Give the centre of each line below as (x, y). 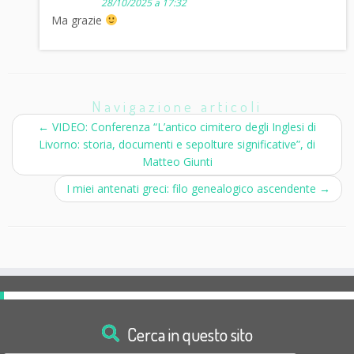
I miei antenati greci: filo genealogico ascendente (193, 188)
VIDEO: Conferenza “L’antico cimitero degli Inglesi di (183, 126)
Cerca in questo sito (190, 334)
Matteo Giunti (177, 161)
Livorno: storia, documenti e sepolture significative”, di (177, 144)
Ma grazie (78, 20)
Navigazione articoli (177, 106)
